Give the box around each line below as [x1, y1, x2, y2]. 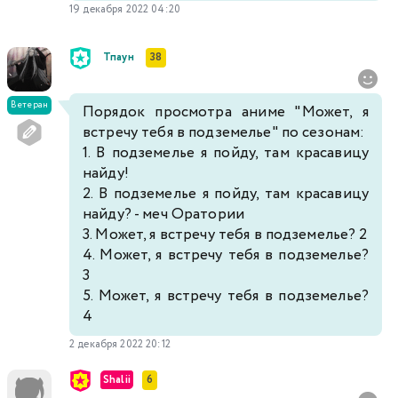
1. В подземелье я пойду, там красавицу [83, 141, 369, 164]
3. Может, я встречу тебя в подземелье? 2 [83, 223, 368, 246]
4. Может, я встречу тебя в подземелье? [83, 243, 369, 267]
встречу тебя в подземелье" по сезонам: [83, 121, 365, 144]
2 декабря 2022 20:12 [69, 336, 171, 352]
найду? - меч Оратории [83, 203, 244, 226]
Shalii [103, 372, 131, 387]
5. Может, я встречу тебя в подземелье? [83, 284, 369, 307]
